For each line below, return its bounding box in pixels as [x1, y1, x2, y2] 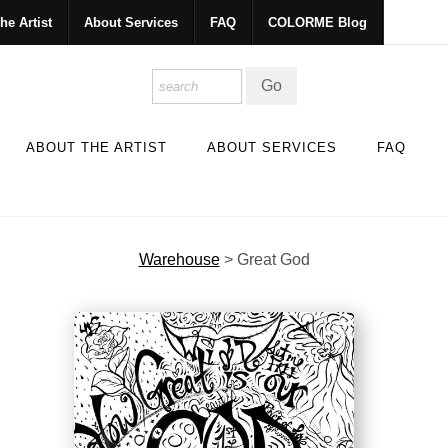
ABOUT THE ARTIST [26, 139, 167, 155]
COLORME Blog [267, 15, 367, 30]
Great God [236, 250, 310, 268]
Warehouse [138, 250, 220, 268]
